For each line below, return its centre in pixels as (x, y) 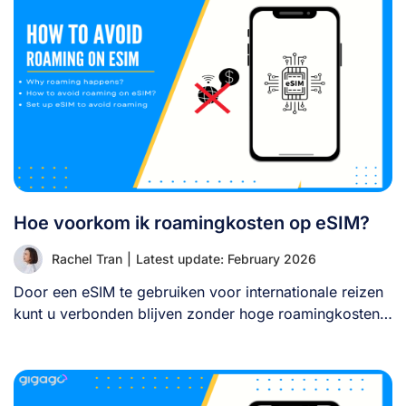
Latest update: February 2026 (226, 258)
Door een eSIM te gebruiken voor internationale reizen (198, 291)
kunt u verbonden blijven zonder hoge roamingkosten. (199, 313)
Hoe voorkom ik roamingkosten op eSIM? (192, 222)
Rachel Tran (87, 258)
